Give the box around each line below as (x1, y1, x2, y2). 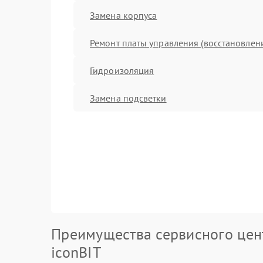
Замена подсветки (90, 92, 167, 104)
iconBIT (51, 242, 101, 262)
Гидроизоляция (90, 64, 154, 76)
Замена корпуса (90, 9, 157, 21)
